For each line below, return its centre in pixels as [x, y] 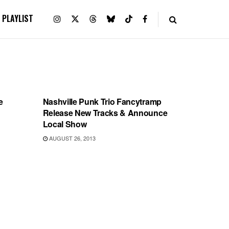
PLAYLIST [18, 18]
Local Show [65, 124]
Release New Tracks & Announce [105, 113]
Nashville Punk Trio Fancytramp [102, 101]
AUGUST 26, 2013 [71, 138]
